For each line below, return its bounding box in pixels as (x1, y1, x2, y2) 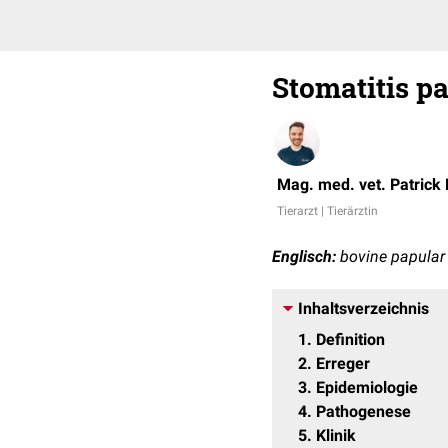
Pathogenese (316, 402, 411, 421)
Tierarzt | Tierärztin (277, 204, 378, 218)
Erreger (316, 354, 370, 373)
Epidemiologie (316, 378, 418, 397)
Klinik (316, 426, 356, 445)
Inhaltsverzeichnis (298, 299, 429, 318)
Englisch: (272, 247, 336, 266)
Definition (316, 330, 385, 349)
